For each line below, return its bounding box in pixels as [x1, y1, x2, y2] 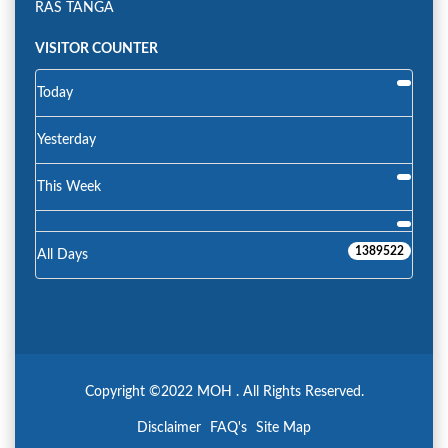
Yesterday [37, 133, 96, 148]
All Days [37, 248, 88, 263]
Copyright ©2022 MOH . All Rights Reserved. [84, 385, 364, 400]
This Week [37, 180, 101, 195]
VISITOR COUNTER [35, 42, 158, 57]
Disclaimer [137, 421, 201, 436]
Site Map [256, 421, 311, 436]
